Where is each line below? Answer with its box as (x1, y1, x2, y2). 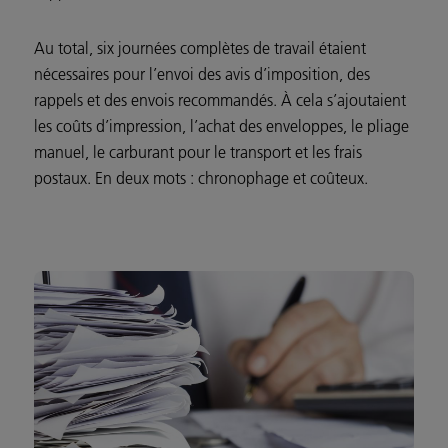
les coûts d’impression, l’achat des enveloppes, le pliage (34, 116, 409, 137)
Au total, (34, 38, 97, 59)
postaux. (34, 168, 95, 189)
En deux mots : (95, 168, 198, 189)
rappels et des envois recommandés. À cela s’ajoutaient (34, 90, 406, 111)
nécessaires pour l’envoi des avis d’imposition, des (34, 64, 370, 85)
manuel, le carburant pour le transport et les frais (34, 142, 362, 163)
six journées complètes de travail (97, 38, 315, 59)
